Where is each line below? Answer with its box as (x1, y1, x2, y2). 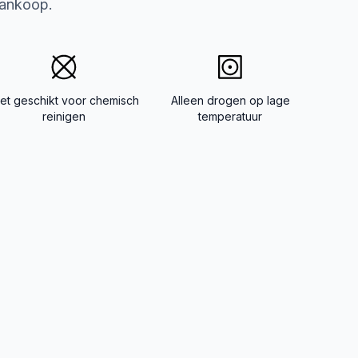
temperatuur (198, 109, 262, 123)
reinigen (42, 109, 86, 123)
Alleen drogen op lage (170, 93, 290, 107)
